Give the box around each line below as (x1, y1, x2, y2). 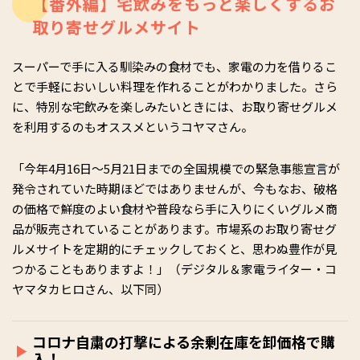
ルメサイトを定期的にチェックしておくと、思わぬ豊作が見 (12, 240, 337, 257)
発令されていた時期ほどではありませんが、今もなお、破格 (12, 180, 337, 197)
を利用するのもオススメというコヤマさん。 (12, 118, 253, 135)
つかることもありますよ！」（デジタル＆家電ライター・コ (12, 260, 337, 277)
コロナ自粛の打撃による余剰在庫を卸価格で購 (32, 331, 335, 352)
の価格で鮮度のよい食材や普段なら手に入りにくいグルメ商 (12, 200, 337, 217)
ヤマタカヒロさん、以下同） (12, 280, 169, 297)
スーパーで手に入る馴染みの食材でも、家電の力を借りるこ (12, 58, 337, 75)
